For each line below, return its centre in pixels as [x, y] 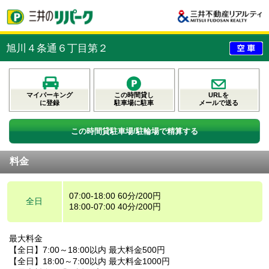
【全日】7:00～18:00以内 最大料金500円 [87, 249]
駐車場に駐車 [134, 102]
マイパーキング [50, 95]
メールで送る [219, 102]
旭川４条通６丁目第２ [57, 48]
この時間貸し [134, 95]
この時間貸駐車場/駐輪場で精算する [134, 131]
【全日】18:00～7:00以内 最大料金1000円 [89, 261]
